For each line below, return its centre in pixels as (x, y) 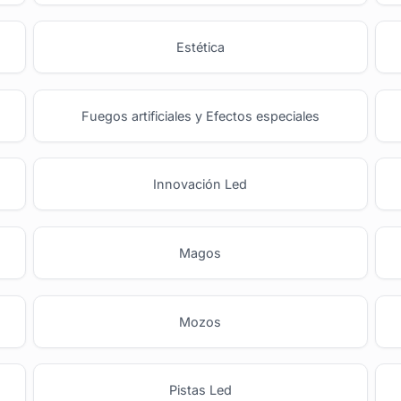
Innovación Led (200, 184)
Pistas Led (200, 390)
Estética (200, 47)
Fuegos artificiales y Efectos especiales (200, 115)
